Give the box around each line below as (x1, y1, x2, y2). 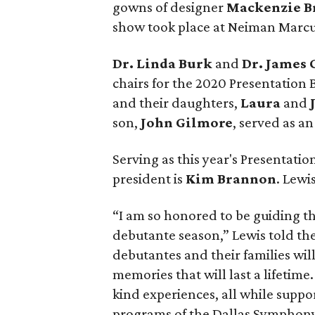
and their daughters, (112, 94, 240, 111)
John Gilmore (141, 114, 233, 131)
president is (112, 170, 186, 187)
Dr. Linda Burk (112, 55, 215, 72)
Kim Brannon (186, 170, 276, 187)
